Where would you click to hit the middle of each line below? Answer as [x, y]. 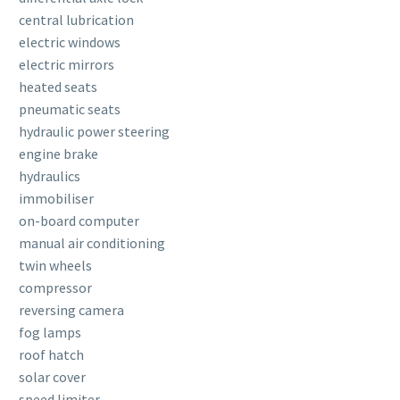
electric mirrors [67, 64]
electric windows [70, 42]
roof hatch [51, 354]
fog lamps [50, 332]
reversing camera [71, 309]
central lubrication [76, 19]
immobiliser [56, 198]
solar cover [52, 376]
